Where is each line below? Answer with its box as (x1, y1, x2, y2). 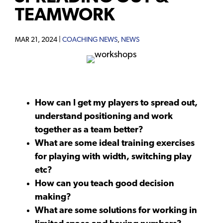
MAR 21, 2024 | (15, 36, 62, 44)
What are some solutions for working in (35, 206, 197, 216)
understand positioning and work (35, 111, 173, 121)
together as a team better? (35, 125, 143, 135)
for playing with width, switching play (35, 152, 192, 162)
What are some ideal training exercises (35, 138, 195, 148)
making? (35, 192, 71, 202)
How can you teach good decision (35, 179, 174, 189)
